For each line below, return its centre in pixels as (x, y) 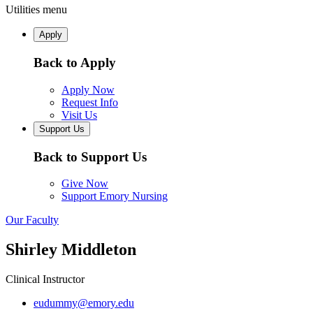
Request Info (90, 102)
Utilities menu (36, 10)
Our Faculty (32, 220)
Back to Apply (75, 63)
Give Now (85, 184)
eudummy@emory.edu (84, 303)
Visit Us (79, 115)
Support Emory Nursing (115, 196)
